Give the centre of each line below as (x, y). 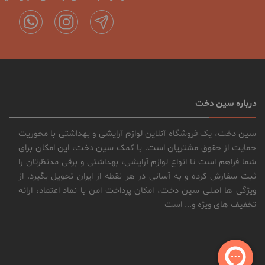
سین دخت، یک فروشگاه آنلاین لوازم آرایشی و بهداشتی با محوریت (137, 134)
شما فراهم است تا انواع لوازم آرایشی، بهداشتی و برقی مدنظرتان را (137, 163)
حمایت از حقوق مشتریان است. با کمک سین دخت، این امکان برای (137, 148)
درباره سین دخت (226, 104)
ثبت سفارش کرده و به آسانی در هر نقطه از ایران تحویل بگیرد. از (137, 177)
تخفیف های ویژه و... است (210, 205)
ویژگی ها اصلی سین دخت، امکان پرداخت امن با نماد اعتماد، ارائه (137, 191)
